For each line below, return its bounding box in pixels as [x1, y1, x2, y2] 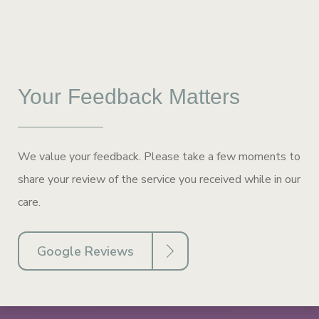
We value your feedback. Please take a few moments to [18, 148, 300, 164]
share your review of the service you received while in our [18, 171, 300, 187]
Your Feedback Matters [18, 84, 241, 108]
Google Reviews [37, 242, 134, 260]
